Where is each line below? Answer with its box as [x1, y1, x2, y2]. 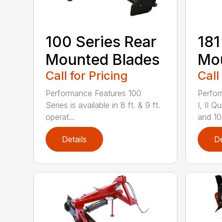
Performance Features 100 [46, 88, 142, 99]
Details [62, 134, 87, 145]
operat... [46, 112, 75, 122]
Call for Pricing [46, 68, 128, 83]
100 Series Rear [46, 33, 157, 51]
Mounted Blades [46, 51, 160, 69]
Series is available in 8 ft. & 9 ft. [46, 100, 161, 111]
